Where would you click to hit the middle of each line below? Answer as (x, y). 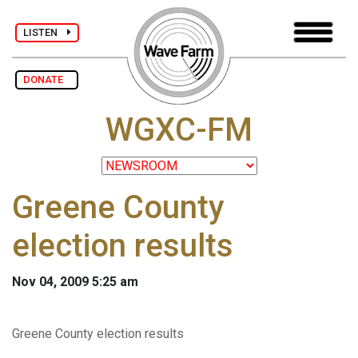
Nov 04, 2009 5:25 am (75, 282)
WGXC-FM (179, 130)
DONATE (47, 80)
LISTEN (45, 32)
